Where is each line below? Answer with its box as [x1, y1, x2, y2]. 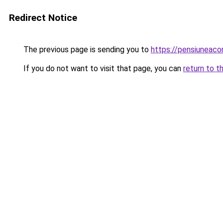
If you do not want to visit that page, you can [21, 64, 183, 73]
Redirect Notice [9, 12, 77, 23]
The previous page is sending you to [21, 45, 151, 54]
